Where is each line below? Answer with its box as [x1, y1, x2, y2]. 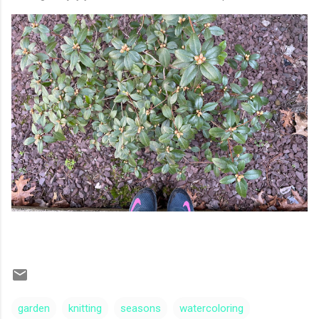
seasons [120, 301, 161, 315]
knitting [68, 301, 102, 315]
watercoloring [179, 301, 244, 315]
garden [18, 301, 50, 315]
